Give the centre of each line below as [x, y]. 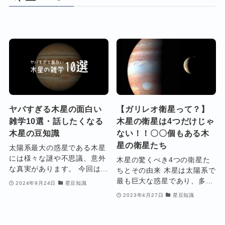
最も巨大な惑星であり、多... [165, 181]
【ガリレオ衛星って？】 [163, 109]
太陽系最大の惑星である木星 [57, 148]
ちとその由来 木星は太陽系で [166, 171]
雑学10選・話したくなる [56, 121]
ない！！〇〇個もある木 [163, 133]
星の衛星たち [142, 145]
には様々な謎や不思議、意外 [57, 158]
